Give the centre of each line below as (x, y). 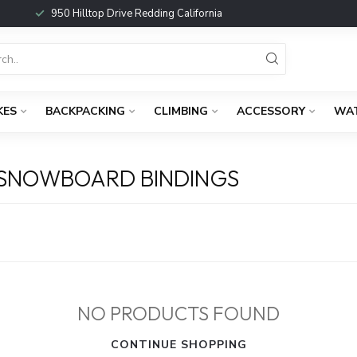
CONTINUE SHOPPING (178, 345)
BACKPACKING (85, 111)
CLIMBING (181, 111)
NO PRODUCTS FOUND (178, 313)
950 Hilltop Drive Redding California (136, 14)
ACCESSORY (271, 111)
